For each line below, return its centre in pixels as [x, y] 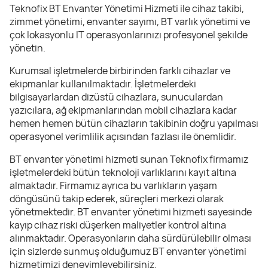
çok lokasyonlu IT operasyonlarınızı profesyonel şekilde [129, 35]
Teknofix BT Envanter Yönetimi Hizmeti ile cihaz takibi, [127, 9]
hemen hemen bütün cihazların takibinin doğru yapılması [134, 124]
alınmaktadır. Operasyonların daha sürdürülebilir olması [130, 238]
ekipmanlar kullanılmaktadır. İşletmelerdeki [103, 84]
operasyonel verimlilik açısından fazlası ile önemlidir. [123, 137]
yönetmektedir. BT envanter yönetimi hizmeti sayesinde [131, 212]
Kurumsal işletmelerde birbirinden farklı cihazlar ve [120, 71]
